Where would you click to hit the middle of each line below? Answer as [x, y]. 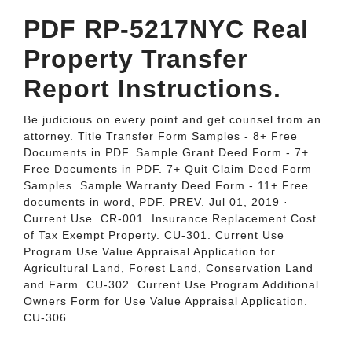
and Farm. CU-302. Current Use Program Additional [171, 284]
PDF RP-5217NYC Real [166, 29]
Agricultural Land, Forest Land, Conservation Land [169, 268]
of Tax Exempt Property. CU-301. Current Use [154, 235]
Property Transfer [136, 59]
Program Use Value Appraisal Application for [150, 251]
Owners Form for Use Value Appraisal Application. [166, 301]
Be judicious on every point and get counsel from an [172, 119]
